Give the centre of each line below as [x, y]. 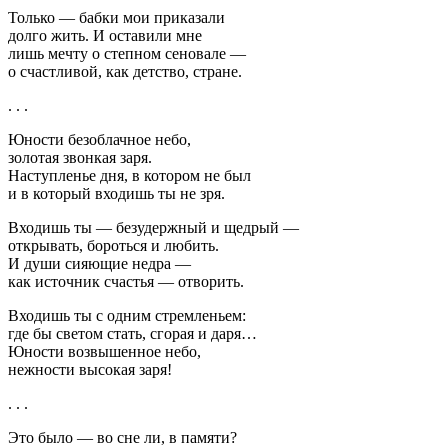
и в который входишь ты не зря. [116, 193]
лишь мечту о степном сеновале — [127, 53]
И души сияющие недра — [99, 263]
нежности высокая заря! [90, 369]
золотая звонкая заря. [80, 157]
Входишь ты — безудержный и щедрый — [153, 227]
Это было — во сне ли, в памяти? [122, 437]
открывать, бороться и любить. [113, 245]
